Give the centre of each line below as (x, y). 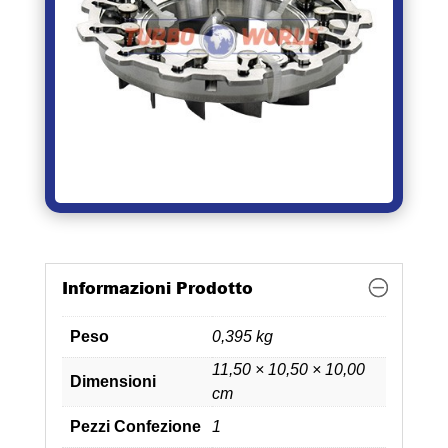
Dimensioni (112, 381)
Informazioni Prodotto (157, 287)
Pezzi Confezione (135, 426)
